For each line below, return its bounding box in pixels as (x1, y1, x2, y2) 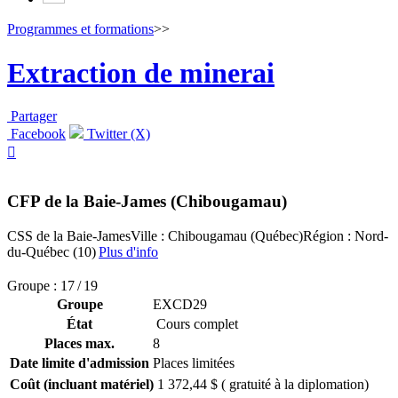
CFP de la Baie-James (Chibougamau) (7, 191, 287, 211)
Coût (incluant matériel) (10, 376, 154, 392)
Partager (11, 108, 57, 124)
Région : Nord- (303, 227, 388, 243)
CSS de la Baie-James (7, 227, 131, 243)
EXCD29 (153, 296, 207, 312)
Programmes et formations (7, 21, 154, 37)
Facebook (7, 126, 66, 142)
